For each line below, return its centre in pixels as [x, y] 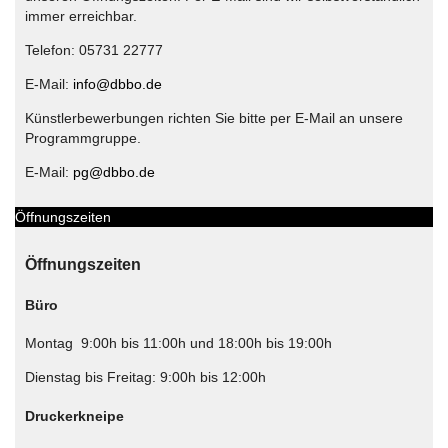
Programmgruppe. [83, 137]
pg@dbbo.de [114, 171]
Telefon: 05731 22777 [94, 49]
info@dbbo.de [117, 83]
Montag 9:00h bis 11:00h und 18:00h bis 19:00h [178, 343]
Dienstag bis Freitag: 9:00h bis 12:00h [145, 377]
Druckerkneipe [74, 415]
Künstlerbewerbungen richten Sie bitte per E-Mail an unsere [214, 117]
